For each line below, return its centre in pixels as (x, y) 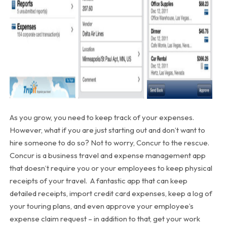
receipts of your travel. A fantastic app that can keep (98, 180)
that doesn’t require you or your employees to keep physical (111, 168)
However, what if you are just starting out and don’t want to (107, 130)
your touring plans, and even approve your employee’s (101, 206)
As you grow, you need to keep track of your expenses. (102, 117)
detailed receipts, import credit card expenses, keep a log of (111, 193)
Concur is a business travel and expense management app (107, 155)
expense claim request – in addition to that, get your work (105, 218)
